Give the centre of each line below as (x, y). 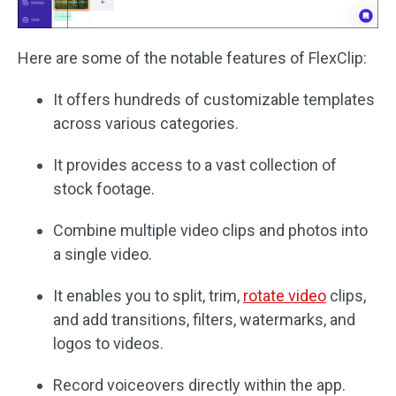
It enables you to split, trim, (148, 296)
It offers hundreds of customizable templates (214, 100)
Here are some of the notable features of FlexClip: (192, 58)
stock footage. (104, 189)
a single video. (103, 255)
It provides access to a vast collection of (195, 165)
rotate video (285, 296)
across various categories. (146, 124)
